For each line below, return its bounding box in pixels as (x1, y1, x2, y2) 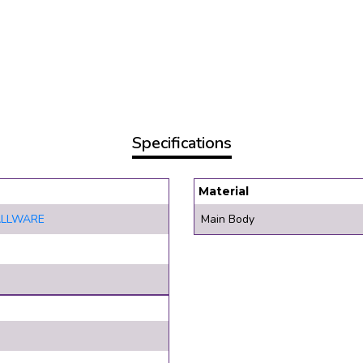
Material (199, 184, 249, 199)
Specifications (131, 132, 232, 155)
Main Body (201, 211, 254, 228)
